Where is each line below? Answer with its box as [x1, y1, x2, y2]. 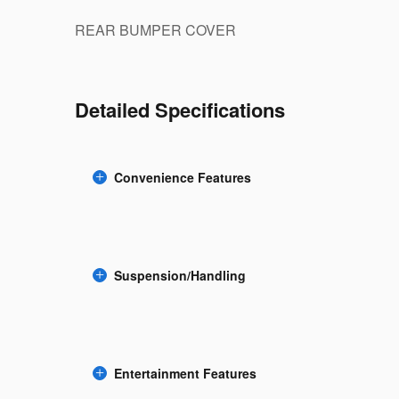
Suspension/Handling [114, 266, 246, 285]
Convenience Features [114, 168, 251, 187]
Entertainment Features [114, 364, 256, 383]
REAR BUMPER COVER [75, 19, 236, 40]
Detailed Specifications [75, 94, 285, 124]
